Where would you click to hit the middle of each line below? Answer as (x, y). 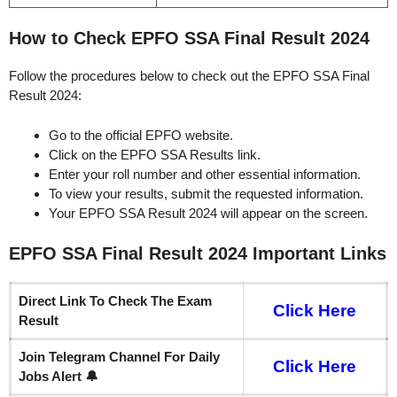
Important (294, 254)
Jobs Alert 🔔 (58, 377)
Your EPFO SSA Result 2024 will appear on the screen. (208, 213)
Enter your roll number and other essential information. (205, 174)
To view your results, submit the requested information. (206, 193)
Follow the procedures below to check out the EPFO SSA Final (189, 76)
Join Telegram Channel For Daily (119, 357)
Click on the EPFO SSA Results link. (155, 154)
